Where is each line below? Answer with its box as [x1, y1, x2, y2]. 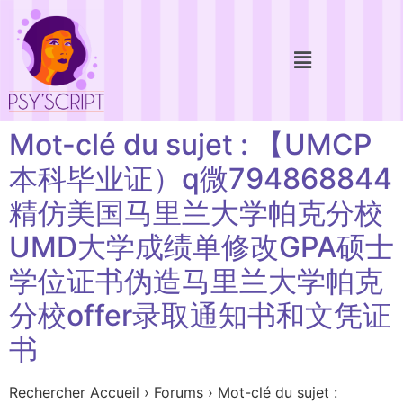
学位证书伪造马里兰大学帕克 [9, 263, 383, 299]
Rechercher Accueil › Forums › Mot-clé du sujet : [9, 382, 337, 401]
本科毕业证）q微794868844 [9, 160, 392, 196]
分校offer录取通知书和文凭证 [9, 297, 391, 333]
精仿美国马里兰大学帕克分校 [9, 194, 383, 230]
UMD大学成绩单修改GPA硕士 [9, 228, 394, 264]
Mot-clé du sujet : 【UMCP [9, 126, 372, 162]
